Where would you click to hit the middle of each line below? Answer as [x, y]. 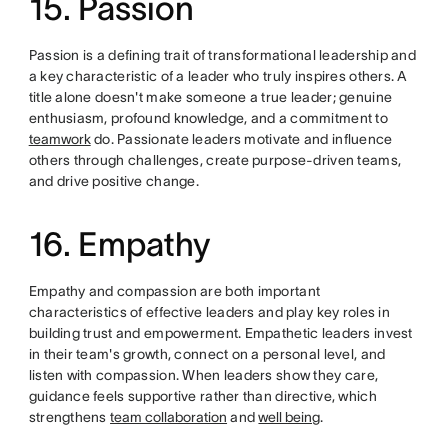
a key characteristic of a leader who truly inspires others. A [218, 75]
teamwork [59, 138]
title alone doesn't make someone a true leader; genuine [210, 96]
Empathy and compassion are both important [174, 290]
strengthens [69, 416]
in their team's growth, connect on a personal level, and [207, 353]
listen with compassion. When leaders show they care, [203, 374]
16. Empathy [119, 244]
